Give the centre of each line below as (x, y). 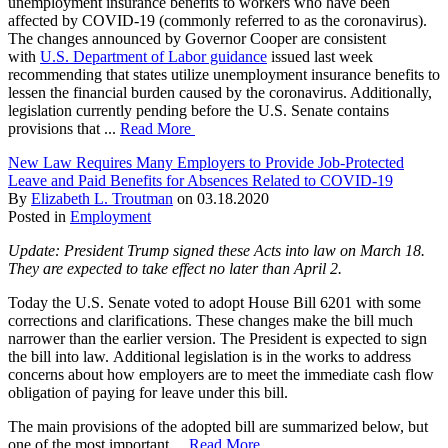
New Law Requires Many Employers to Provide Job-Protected (206, 162)
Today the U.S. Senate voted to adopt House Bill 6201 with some (214, 302)
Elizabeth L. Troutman (102, 198)
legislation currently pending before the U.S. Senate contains (198, 110)
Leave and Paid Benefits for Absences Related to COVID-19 (200, 180)
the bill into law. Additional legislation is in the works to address (209, 356)
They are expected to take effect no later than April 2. (175, 268)
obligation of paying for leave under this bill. (150, 392)
